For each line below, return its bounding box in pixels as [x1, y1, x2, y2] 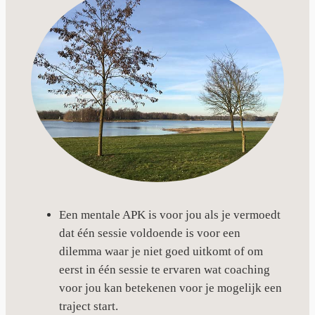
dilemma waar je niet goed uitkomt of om [58, 245, 263, 259]
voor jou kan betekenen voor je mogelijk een [58, 281, 282, 295]
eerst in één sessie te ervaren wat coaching [58, 263, 270, 277]
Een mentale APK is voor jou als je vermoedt [58, 208, 281, 222]
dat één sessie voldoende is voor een [58, 226, 240, 240]
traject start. [58, 300, 118, 314]
